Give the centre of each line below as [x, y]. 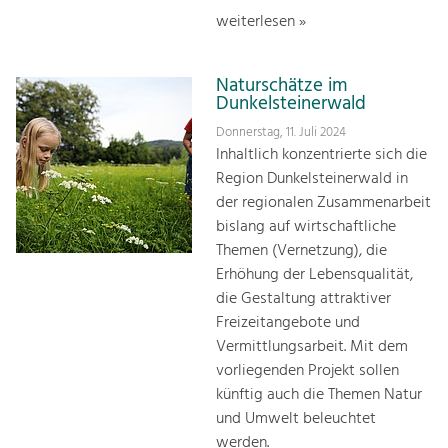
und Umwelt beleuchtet [296, 418]
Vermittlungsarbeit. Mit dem [312, 346]
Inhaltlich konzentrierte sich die [321, 154]
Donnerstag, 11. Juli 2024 [281, 132]
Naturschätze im [282, 86]
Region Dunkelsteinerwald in [312, 178]
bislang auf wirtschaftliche [306, 226]
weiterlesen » [261, 22]
